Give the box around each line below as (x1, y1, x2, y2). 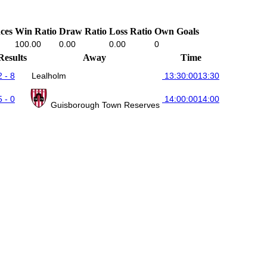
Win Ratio (15, 26, 57, 36)
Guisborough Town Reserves (51, 100, 160, 110)
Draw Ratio (59, 26, 107, 36)
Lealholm (32, 70, 66, 80)
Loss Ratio (109, 26, 152, 36)
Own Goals (154, 26, 199, 36)
